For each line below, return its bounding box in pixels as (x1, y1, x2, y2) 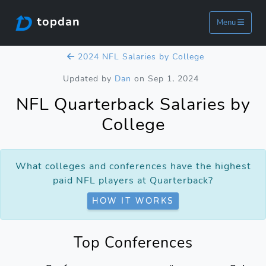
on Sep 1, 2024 (131, 72, 199, 84)
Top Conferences (73, 232, 193, 253)
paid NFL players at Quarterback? (53, 173, 213, 187)
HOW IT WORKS (91, 195, 175, 206)
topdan (33, 14, 80, 30)
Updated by (62, 72, 115, 84)
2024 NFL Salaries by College (74, 50, 204, 62)
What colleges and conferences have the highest (15, 159, 251, 173)
